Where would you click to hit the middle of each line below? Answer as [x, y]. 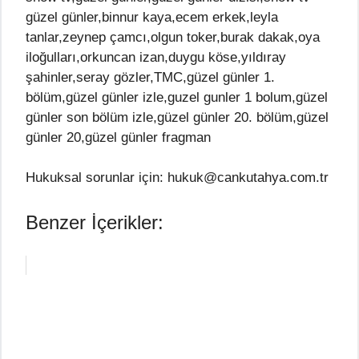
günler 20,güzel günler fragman [118, 137]
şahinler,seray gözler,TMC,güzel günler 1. [150, 77]
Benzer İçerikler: [95, 222]
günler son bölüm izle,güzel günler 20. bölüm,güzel [177, 117]
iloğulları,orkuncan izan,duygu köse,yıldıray [156, 57]
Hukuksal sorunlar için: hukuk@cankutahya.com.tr [177, 178]
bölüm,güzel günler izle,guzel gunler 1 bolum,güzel [177, 97]
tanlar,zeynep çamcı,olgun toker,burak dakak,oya [173, 37]
